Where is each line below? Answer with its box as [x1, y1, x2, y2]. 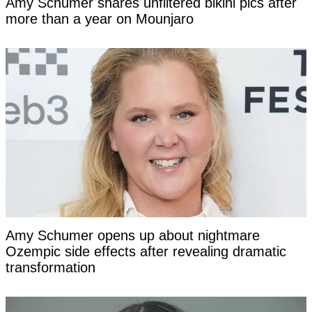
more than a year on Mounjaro [6, 11, 194, 27]
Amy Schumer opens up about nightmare [6, 228, 260, 244]
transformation [6, 260, 95, 276]
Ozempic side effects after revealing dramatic [6, 244, 286, 260]
